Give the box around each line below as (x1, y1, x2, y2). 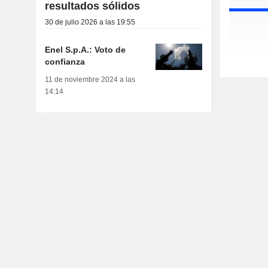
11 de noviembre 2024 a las (44, 75, 135, 84)
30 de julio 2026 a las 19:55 (44, 18, 135, 27)
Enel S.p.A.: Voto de (44, 45, 126, 55)
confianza (44, 57, 85, 67)
